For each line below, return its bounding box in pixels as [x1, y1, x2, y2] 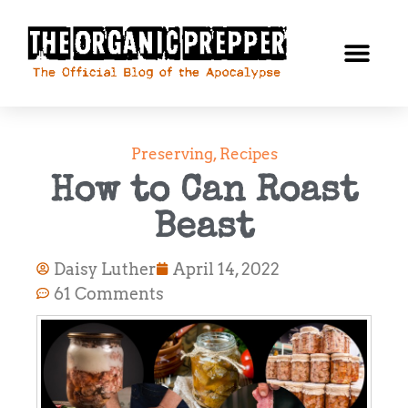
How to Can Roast [50, 174, 358, 211]
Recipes [219, 144, 278, 163]
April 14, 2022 [173, 259, 280, 279]
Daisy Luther [54, 259, 156, 279]
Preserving [130, 144, 213, 163]
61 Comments [54, 283, 164, 303]
